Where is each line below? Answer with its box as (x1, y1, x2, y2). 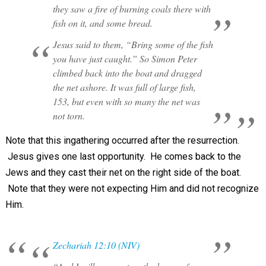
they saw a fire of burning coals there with (52, 2, 211, 15)
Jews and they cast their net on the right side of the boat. (5, 167, 241, 178)
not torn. (52, 109, 85, 122)
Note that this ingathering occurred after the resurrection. (5, 135, 239, 146)
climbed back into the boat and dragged (52, 66, 202, 79)
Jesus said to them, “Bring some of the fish (52, 38, 213, 50)
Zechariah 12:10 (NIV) (52, 239, 140, 251)
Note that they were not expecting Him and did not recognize (5, 183, 259, 194)
